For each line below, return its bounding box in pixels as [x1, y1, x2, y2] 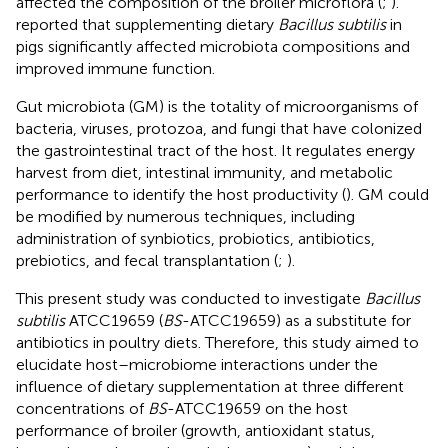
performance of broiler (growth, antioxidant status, [16, 420, 375, 440]
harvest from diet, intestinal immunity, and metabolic [16, 162, 393, 182]
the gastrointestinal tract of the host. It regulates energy [16, 140, 415, 160]
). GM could [346, 184, 429, 204]
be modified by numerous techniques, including [16, 206, 355, 226]
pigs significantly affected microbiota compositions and [16, 36, 410, 56]
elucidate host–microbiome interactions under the [16, 354, 378, 374]
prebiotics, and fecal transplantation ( [16, 250, 278, 270]
